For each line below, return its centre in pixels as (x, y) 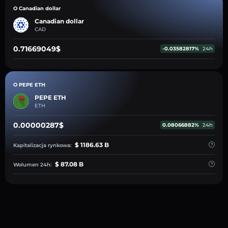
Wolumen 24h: (33, 164)
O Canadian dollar (37, 8)
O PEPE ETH (29, 84)
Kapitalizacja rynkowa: (43, 145)
